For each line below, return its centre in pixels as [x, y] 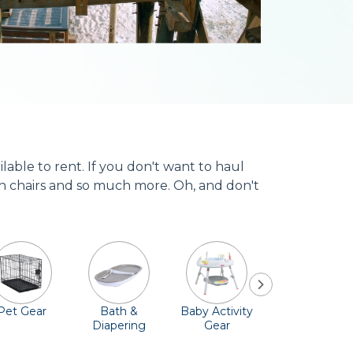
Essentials [119, 340]
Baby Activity [217, 311]
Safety [314, 325]
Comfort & [314, 311]
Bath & [119, 311]
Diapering [119, 325]
